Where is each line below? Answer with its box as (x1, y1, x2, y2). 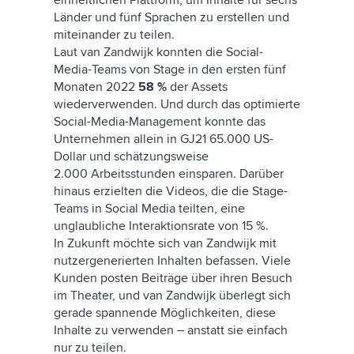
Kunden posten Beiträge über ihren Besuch (54, 270, 292, 286)
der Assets (167, 79, 228, 95)
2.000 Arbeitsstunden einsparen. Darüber (54, 166, 284, 182)
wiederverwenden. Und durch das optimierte (54, 96, 300, 112)
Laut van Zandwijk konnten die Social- (54, 44, 263, 60)
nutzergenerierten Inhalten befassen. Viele (54, 253, 291, 269)
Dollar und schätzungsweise (54, 149, 209, 164)
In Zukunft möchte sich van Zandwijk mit (54, 235, 277, 251)
